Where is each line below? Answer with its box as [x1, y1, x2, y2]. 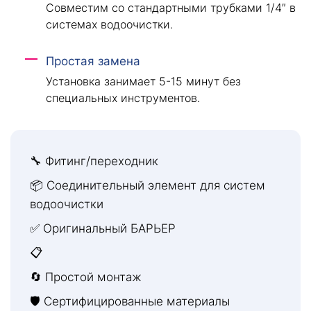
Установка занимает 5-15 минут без [45, 74, 241, 89]
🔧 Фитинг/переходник [30, 154, 158, 169]
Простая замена [45, 54, 140, 69]
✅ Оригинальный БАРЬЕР [30, 221, 176, 236]
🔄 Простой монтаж [30, 270, 142, 285]
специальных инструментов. [45, 91, 200, 106]
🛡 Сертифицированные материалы [30, 294, 230, 309]
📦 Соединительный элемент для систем [30, 178, 265, 193]
